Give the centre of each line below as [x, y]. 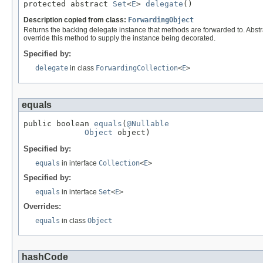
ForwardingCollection [137, 68]
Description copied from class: [76, 20]
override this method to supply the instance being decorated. [119, 38]
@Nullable [148, 124]
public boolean [59, 124]
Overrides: [42, 207]
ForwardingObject [161, 20]
